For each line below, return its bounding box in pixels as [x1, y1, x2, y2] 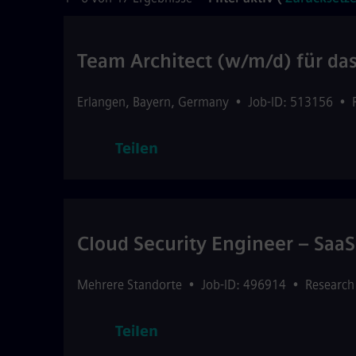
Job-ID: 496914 [201, 277, 286, 292]
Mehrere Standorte [77, 277, 182, 292]
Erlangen [77, 95, 126, 110]
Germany [178, 95, 229, 110]
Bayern [133, 95, 171, 110]
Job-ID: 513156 [248, 95, 333, 110]
